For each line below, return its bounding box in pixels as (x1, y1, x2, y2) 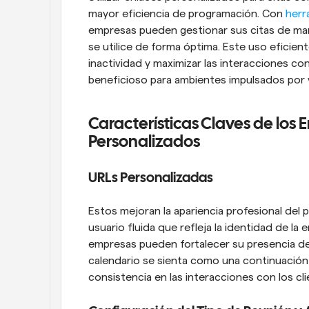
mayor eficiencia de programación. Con (88, 8, 286, 19)
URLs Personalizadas (88, 171, 213, 185)
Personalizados (88, 134, 200, 150)
